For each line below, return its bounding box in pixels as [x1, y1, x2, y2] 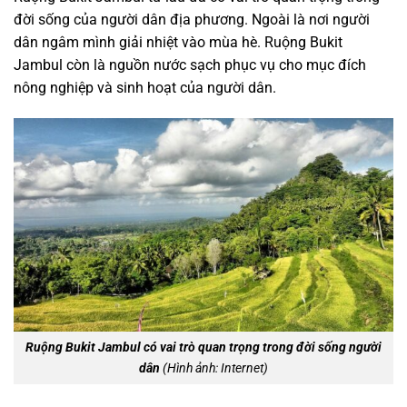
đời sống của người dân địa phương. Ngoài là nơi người [14, 11, 370, 29]
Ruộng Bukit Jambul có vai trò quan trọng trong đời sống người [25, 340, 382, 356]
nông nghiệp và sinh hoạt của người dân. [14, 79, 276, 97]
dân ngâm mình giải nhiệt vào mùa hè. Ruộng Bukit [14, 34, 342, 52]
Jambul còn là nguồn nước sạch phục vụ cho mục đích [14, 56, 366, 74]
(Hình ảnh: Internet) [160, 361, 268, 377]
